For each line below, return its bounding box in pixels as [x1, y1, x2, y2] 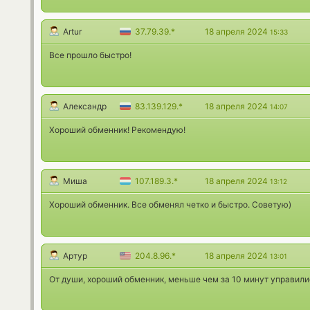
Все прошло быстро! [49, 50, 131, 61]
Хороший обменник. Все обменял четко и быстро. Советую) [49, 199, 291, 210]
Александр [63, 101, 107, 112]
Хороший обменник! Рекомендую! [49, 125, 185, 136]
